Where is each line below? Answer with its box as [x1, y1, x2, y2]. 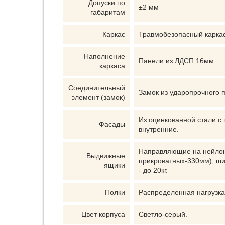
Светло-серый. [139, 210, 187, 218]
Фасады [99, 120, 125, 128]
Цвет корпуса [81, 210, 125, 218]
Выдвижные [86, 152, 125, 160]
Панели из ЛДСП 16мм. [139, 57, 216, 65]
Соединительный [68, 84, 125, 92]
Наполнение [84, 52, 125, 60]
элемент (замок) [71, 93, 125, 101]
